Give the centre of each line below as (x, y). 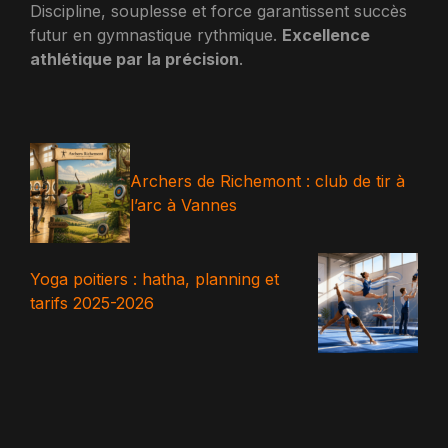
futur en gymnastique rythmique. (156, 35)
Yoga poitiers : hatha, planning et (154, 279)
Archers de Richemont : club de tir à (267, 181)
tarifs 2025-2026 (92, 303)
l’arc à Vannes (183, 205)
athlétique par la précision (134, 59)
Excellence (326, 35)
